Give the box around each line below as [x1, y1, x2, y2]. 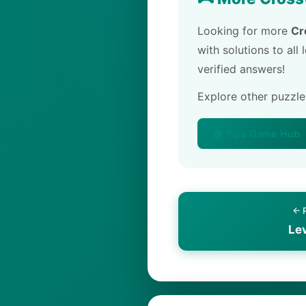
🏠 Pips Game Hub [212, 128, 300, 139]
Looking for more [197, 24, 291, 38]
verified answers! [197, 62, 285, 76]
